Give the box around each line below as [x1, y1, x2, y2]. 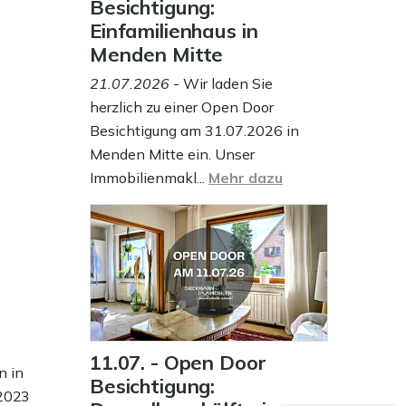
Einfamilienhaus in [90, 18, 258, 43]
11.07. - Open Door [90, 350, 266, 375]
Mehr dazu [208, 169, 283, 187]
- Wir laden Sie [169, 74, 273, 92]
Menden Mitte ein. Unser [90, 145, 255, 163]
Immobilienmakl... [90, 169, 208, 187]
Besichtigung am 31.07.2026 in [90, 121, 299, 140]
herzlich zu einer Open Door [90, 98, 274, 116]
